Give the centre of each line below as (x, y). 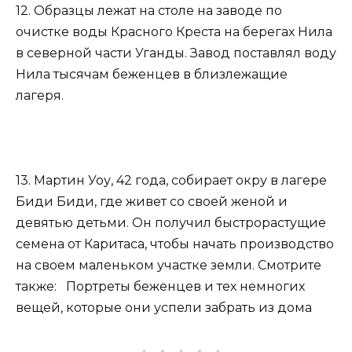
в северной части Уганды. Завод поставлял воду (176, 53)
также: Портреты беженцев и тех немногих (160, 287)
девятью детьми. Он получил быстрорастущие (171, 223)
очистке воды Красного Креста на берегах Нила (174, 31)
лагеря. (40, 95)
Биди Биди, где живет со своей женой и (152, 202)
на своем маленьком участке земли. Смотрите (169, 266)
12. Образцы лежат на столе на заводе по (149, 10)
